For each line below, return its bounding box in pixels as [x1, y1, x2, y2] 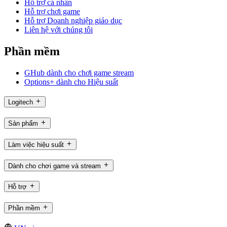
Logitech [8, 98, 33, 106]
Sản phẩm [8, 120, 38, 128]
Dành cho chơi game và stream [8, 162, 101, 170]
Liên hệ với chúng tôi [24, 25, 93, 34]
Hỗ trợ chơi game [24, 7, 80, 16]
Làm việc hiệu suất [8, 140, 64, 148]
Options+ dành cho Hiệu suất [24, 77, 118, 86]
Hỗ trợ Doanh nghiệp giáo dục [24, 16, 122, 25]
